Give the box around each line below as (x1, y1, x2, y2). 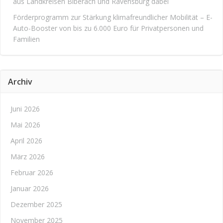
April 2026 (10, 136, 42, 146)
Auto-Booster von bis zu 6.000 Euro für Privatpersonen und (13, 23, 204, 33)
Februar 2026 (10, 168, 53, 178)
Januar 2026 (10, 184, 49, 194)
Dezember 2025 (10, 200, 62, 210)
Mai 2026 (10, 120, 40, 130)
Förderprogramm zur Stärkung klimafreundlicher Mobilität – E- (13, 12, 213, 22)
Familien (13, 34, 40, 44)
